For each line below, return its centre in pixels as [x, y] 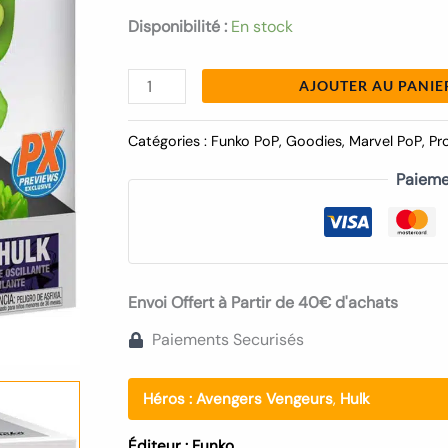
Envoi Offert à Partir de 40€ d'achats [263, 303]
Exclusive [161, 13]
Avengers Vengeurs [264, 399]
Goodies [314, 140]
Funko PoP [245, 140]
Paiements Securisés [228, 340]
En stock [262, 26]
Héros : [167, 399]
